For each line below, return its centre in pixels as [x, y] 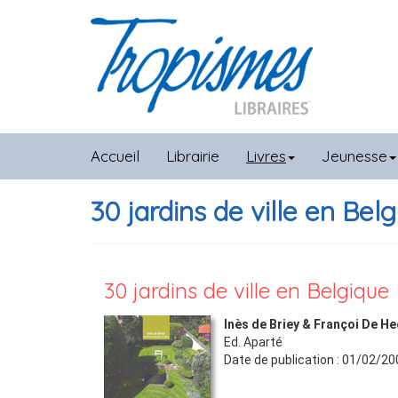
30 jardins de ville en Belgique [247, 291]
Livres [266, 156]
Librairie [193, 156]
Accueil [115, 156]
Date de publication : [283, 360]
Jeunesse [354, 156]
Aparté [263, 342]
